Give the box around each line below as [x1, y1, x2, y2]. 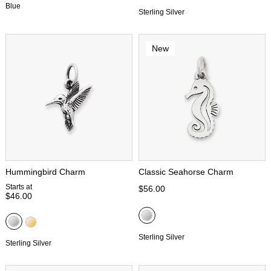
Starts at [5, 183, 32, 191]
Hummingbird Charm [5, 167, 85, 177]
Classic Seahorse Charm [139, 167, 233, 177]
